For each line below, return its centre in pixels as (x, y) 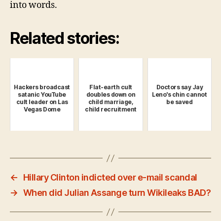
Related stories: (65, 38)
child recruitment (111, 110)
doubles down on (111, 95)
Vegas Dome (42, 110)
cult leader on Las (42, 102)
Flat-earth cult (111, 87)
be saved (180, 102)
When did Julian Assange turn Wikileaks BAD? (117, 193)
